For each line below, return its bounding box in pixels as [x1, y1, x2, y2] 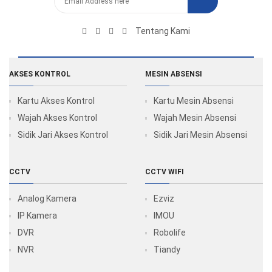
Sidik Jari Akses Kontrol [18, 130, 108, 140]
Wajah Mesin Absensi [154, 113, 236, 123]
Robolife [154, 228, 186, 237]
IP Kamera [18, 211, 57, 220]
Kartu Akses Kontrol [18, 96, 95, 106]
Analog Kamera [18, 194, 76, 203]
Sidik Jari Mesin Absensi [154, 130, 247, 140]
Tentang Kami [135, 26, 190, 36]
